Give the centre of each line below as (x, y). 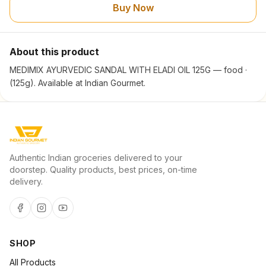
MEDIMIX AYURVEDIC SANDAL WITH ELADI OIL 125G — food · (128, 70)
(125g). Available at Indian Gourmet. (77, 83)
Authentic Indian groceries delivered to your (96, 158)
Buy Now (133, 8)
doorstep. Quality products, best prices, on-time (103, 170)
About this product (54, 52)
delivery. (26, 181)
